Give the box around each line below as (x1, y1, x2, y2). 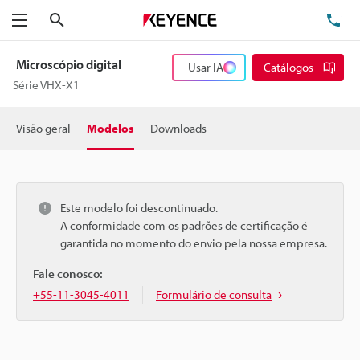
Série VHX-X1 (13, 77, 80, 92)
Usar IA (188, 59, 223, 75)
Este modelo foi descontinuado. (60, 200, 218, 215)
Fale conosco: (33, 266, 103, 281)
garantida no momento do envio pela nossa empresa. (60, 235, 327, 251)
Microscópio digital (16, 56, 121, 72)
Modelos (87, 121, 134, 136)
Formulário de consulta (156, 287, 272, 302)
